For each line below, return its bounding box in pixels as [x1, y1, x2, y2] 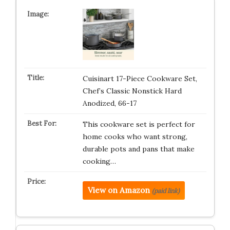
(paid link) [151, 187, 180, 195]
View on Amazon [87, 185, 150, 195]
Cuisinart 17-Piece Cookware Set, [82, 74, 197, 83]
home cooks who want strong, [82, 132, 187, 141]
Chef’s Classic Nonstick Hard [82, 86, 182, 95]
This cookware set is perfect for [82, 120, 195, 129]
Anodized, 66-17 [82, 99, 137, 108]
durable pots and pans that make [82, 144, 195, 154]
